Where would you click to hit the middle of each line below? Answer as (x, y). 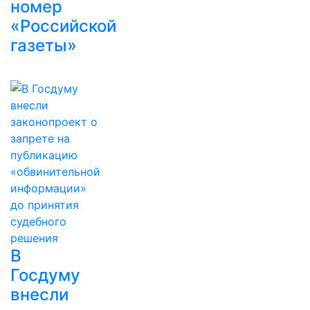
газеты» (44, 45)
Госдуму (45, 275)
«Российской (63, 26)
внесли (39, 294)
